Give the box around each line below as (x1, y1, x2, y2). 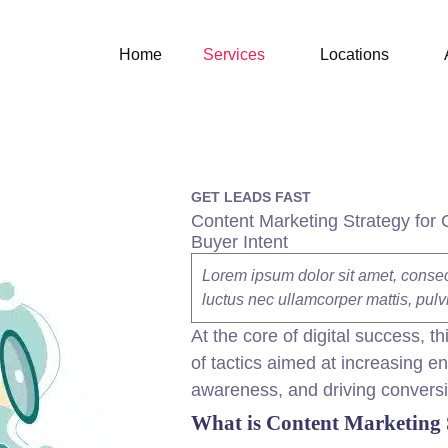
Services (202, 46, 265, 63)
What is (191, 411, 266, 434)
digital (303, 326, 350, 346)
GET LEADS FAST (191, 189, 311, 205)
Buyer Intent (191, 232, 288, 252)
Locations (319, 46, 389, 63)
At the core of (191, 326, 303, 346)
